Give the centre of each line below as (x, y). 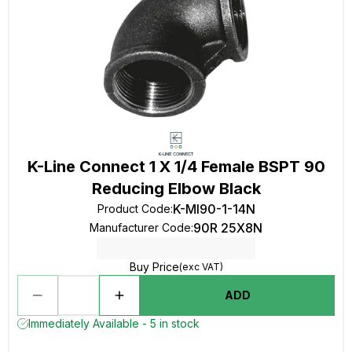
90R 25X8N (228, 228)
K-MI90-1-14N (214, 209)
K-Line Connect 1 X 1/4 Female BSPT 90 (176, 167)
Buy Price (154, 267)
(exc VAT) (201, 267)
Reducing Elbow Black (176, 189)
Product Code (134, 209)
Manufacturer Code (140, 227)
